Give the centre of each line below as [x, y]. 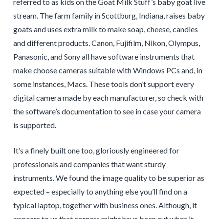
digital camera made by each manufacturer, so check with [108, 98]
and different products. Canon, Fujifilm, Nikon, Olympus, [106, 43]
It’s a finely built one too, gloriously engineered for [96, 151]
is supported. [34, 125]
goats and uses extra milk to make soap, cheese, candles [105, 29]
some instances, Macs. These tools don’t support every [103, 84]
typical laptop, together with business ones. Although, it [105, 205]
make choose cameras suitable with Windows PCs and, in [108, 70]
